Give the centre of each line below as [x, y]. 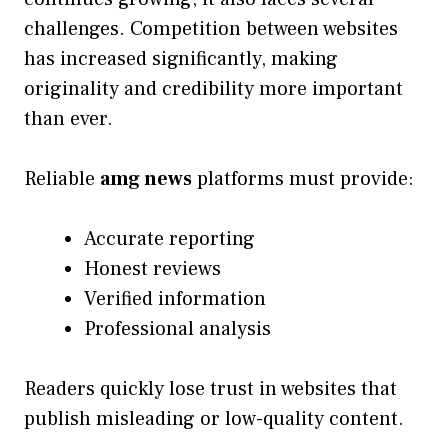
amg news [146, 179]
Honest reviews [152, 269]
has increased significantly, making [181, 59]
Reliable [62, 179]
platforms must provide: [303, 179]
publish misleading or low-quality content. [214, 419]
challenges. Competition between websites [211, 29]
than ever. [68, 119]
